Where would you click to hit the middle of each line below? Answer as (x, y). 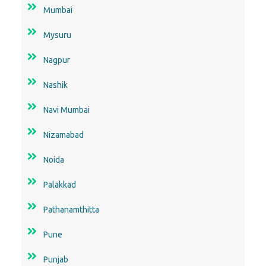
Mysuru (57, 35)
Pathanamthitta (71, 209)
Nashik (56, 85)
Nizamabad (64, 134)
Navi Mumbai (66, 110)
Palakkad (60, 184)
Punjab (56, 259)
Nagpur (57, 60)
